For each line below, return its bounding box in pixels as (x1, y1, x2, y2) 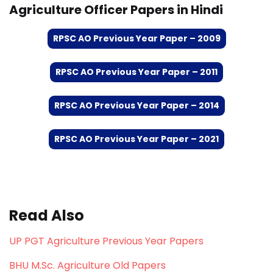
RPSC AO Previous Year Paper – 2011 (55, 66, 218, 78)
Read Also (9, 205, 84, 225)
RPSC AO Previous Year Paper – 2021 (54, 133, 219, 145)
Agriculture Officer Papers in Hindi (9, 1, 223, 18)
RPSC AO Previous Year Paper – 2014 (54, 99, 219, 112)
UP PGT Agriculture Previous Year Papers (9, 234, 204, 248)
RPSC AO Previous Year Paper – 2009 (52, 32, 221, 44)
